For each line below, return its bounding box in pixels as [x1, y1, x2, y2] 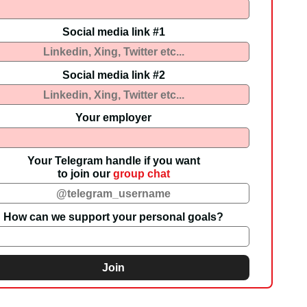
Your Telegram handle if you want [27, 153, 200, 167]
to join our [57, 167, 113, 180]
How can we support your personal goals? [3, 210, 224, 223]
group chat [112, 167, 170, 180]
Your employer [75, 111, 152, 124]
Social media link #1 [62, 25, 165, 38]
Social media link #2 [62, 68, 165, 81]
